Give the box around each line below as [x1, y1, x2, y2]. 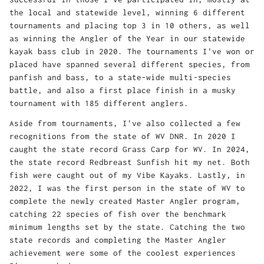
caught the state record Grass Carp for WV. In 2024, [9, 144, 250, 154]
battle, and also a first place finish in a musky [9, 85, 236, 95]
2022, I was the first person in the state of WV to [9, 183, 245, 193]
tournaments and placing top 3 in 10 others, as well [9, 21, 250, 31]
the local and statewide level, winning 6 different [9, 8, 245, 18]
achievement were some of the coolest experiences [9, 248, 236, 258]
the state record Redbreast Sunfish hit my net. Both [9, 157, 250, 167]
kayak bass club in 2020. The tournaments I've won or [9, 47, 255, 57]
